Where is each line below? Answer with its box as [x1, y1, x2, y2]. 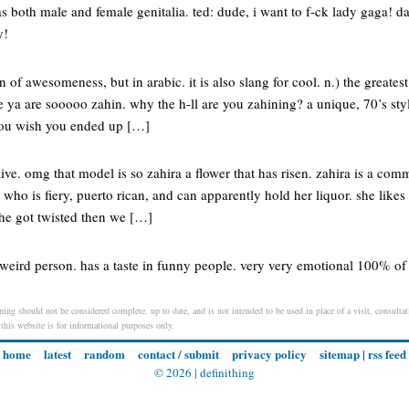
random [84, 345, 125, 363]
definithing [200, 364, 255, 382]
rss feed [368, 345, 406, 363]
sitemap [320, 345, 360, 363]
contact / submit [138, 345, 219, 363]
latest [44, 345, 71, 363]
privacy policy [232, 345, 307, 363]
